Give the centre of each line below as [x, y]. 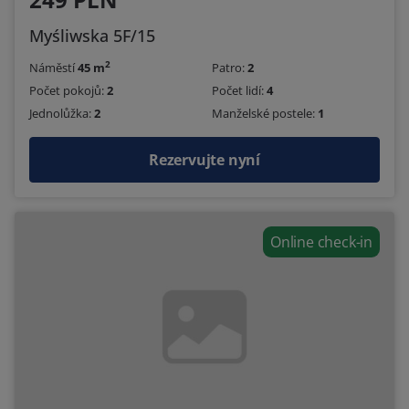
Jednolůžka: [62, 114]
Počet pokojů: [68, 91]
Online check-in [321, 242]
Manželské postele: [265, 114]
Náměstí [53, 67]
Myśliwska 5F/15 [92, 35]
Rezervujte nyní [204, 160]
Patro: [230, 67]
